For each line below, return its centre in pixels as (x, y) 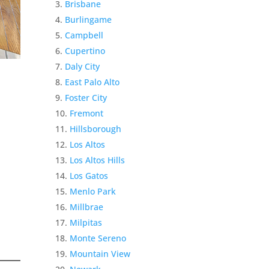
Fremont (87, 113)
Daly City (83, 67)
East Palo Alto (92, 82)
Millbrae (87, 207)
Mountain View (100, 254)
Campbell (84, 35)
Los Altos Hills (98, 160)
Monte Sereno (98, 238)
